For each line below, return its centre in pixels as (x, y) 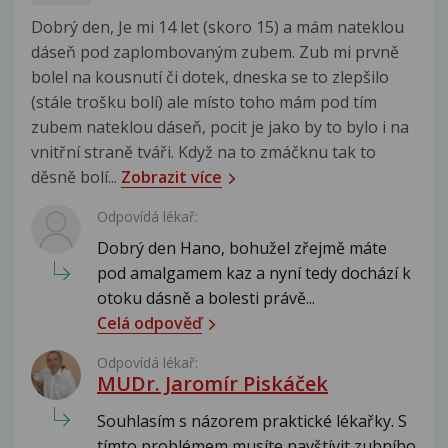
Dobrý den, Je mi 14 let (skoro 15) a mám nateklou (217, 26)
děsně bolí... (76, 176)
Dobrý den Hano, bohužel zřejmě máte (242, 247)
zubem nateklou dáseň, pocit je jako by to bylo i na (220, 126)
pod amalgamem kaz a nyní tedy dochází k (254, 272)
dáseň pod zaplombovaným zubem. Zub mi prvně (215, 51)
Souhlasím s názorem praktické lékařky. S (252, 420)
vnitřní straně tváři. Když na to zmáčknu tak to (203, 151)
